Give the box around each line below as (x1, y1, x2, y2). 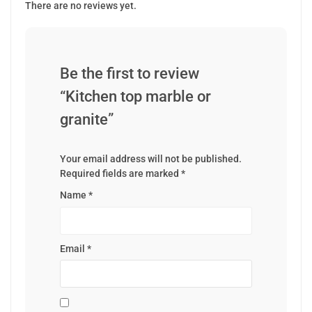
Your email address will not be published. (60, 153, 242, 165)
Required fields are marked (60, 168, 181, 180)
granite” (60, 111, 114, 129)
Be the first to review (60, 65, 199, 83)
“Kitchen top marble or (60, 88, 211, 106)
